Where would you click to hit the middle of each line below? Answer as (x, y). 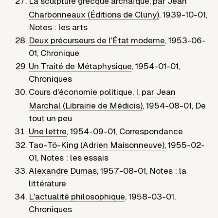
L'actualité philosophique (77, 197)
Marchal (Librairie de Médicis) (86, 106)
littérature (48, 184)
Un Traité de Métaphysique (81, 66)
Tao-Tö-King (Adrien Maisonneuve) (97, 145)
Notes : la (168, 171)
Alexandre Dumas (63, 171)
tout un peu (51, 118)
